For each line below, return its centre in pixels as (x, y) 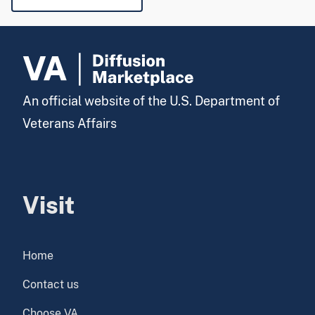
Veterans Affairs (70, 123)
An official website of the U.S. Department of (151, 101)
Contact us (51, 285)
